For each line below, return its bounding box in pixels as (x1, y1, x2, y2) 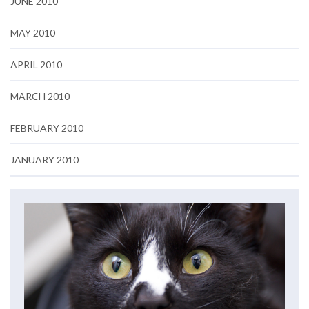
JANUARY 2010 (10, 154, 79, 166)
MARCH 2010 (10, 90, 70, 102)
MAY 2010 (10, 27, 55, 39)
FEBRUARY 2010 (10, 122, 83, 134)
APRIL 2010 (10, 59, 62, 70)
